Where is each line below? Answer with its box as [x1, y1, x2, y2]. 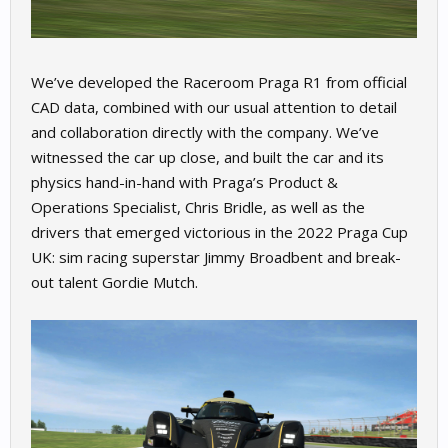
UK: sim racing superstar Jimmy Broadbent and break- [31, 246, 401, 267]
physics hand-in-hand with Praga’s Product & [31, 171, 338, 192]
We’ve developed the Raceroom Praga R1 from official [31, 71, 407, 92]
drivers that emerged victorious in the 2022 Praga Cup [31, 221, 408, 242]
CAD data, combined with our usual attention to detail [31, 96, 397, 117]
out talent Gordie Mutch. [31, 271, 198, 292]
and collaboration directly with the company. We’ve [31, 121, 379, 142]
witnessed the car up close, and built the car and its [31, 146, 384, 167]
